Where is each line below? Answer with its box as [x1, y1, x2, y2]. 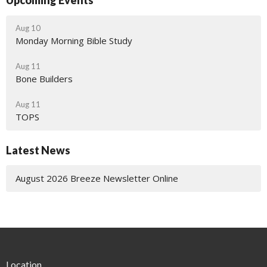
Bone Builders [15, 72, 73, 85]
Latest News [6, 143, 70, 157]
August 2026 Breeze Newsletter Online [15, 172, 178, 185]
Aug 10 [15, 23, 41, 33]
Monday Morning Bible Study [15, 34, 132, 46]
